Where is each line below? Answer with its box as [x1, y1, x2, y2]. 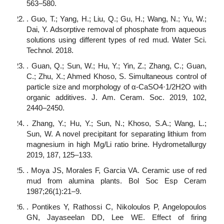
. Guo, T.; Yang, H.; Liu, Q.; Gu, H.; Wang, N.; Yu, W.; [26, 14, 206, 23]
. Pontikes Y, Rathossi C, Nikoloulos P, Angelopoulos [26, 202, 206, 211]
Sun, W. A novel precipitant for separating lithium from [26, 129, 206, 138]
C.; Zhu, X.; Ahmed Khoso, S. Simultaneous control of [26, 72, 206, 81]
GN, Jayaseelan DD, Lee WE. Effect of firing [26, 213, 206, 222]
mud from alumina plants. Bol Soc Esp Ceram [26, 176, 206, 185]
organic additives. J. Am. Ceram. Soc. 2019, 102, [26, 93, 206, 102]
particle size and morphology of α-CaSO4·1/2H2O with [26, 82, 206, 91]
